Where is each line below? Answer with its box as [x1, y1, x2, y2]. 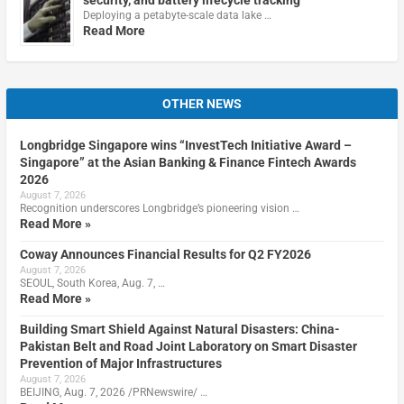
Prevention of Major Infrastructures [19, 355, 222, 371]
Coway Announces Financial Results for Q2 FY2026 [19, 246, 311, 262]
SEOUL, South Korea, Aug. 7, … [19, 276, 165, 289]
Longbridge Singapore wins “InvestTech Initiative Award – [19, 137, 352, 152]
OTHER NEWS [162, 96, 242, 111]
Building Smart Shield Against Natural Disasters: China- [19, 321, 340, 336]
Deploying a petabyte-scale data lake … [82, 8, 271, 22]
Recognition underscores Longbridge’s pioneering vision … [19, 201, 299, 215]
